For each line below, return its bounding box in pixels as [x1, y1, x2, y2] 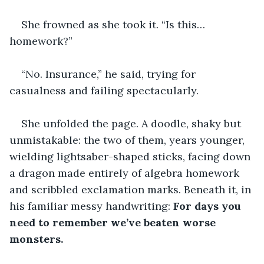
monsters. [9, 232, 63, 246]
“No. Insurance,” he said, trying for [21, 67, 199, 81]
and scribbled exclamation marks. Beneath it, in [9, 182, 254, 196]
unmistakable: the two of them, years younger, [9, 133, 247, 147]
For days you [173, 199, 244, 213]
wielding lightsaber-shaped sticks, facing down [9, 149, 253, 163]
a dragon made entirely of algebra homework [9, 166, 242, 180]
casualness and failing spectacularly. [9, 83, 199, 97]
